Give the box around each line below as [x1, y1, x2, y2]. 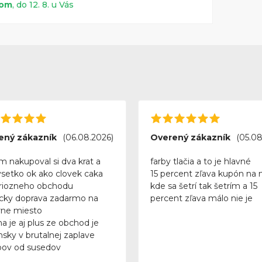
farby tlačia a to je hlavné [150, 156, 251, 167]
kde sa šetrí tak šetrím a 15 [150, 181, 257, 192]
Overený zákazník [150, 132, 230, 143]
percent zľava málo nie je [150, 193, 253, 204]
